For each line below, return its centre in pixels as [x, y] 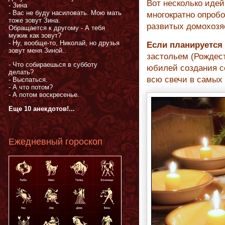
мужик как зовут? [35, 36]
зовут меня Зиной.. [37, 51]
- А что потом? [31, 87]
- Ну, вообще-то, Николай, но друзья [64, 43]
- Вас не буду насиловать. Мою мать [65, 13]
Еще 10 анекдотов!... [42, 109]
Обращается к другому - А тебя [57, 28]
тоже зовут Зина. [34, 21]
